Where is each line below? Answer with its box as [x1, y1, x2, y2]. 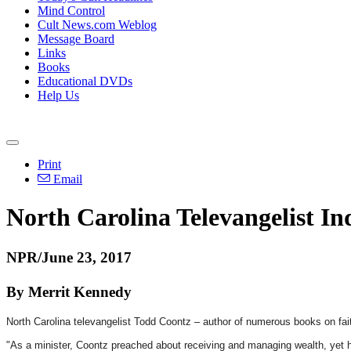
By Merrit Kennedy [6, 283, 132, 300]
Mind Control [38, 4, 105, 17]
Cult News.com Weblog [38, 18, 157, 31]
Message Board [38, 32, 114, 45]
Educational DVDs [38, 74, 132, 88]
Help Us [38, 89, 79, 102]
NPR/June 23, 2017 [6, 248, 132, 266]
